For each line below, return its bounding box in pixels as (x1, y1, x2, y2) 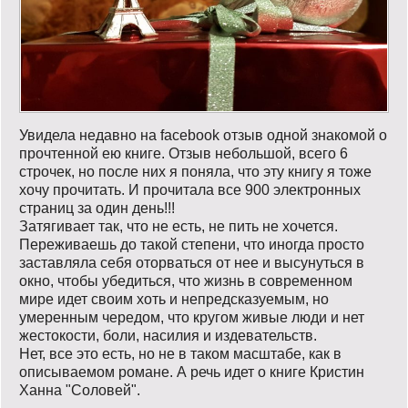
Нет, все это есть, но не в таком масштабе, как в (19, 345, 342, 362)
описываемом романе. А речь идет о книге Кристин (19, 363, 364, 380)
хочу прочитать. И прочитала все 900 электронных (19, 181, 361, 198)
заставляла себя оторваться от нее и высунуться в (19, 254, 364, 270)
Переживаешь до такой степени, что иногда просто (19, 236, 364, 252)
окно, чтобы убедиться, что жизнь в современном (19, 272, 352, 289)
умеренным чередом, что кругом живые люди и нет (19, 309, 364, 325)
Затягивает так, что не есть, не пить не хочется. (19, 218, 338, 234)
